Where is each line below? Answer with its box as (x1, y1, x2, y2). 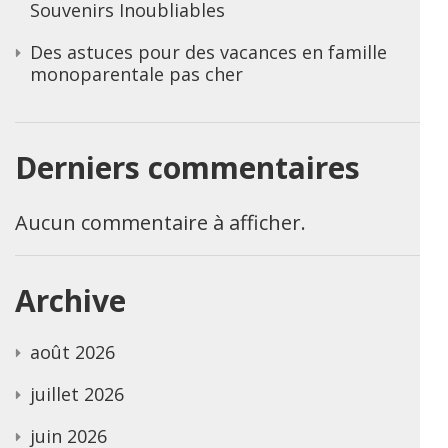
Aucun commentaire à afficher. (15, 208, 306, 236)
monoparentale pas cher (30, 61, 243, 86)
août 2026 (30, 339, 115, 364)
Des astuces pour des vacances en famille (30, 39, 387, 64)
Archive (15, 279, 126, 321)
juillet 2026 (30, 381, 124, 406)
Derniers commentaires (15, 146, 360, 188)
